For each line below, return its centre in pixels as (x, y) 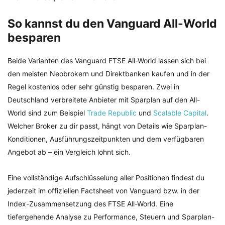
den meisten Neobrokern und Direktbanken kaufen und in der (108, 74)
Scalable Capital (180, 113)
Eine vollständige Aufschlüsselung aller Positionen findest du (106, 178)
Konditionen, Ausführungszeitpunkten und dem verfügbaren (106, 139)
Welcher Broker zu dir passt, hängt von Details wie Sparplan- (107, 126)
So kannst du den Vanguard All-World (112, 24)
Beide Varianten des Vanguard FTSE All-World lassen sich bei (107, 61)
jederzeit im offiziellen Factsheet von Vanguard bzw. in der (103, 191)
